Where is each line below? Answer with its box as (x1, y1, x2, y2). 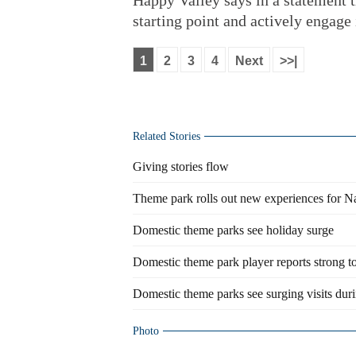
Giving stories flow (133, 160, 229, 173)
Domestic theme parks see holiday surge (133, 223, 334, 237)
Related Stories (133, 130, 200, 142)
